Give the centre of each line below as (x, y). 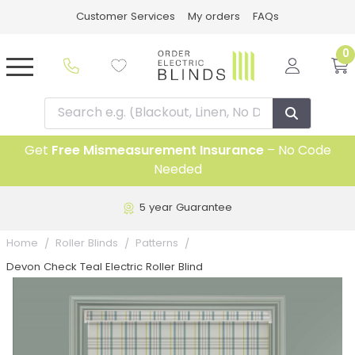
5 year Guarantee (185, 208)
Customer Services (126, 17)
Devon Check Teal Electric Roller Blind (105, 268)
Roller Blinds (87, 244)
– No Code (297, 152)
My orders (214, 17)
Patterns (157, 244)
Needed (177, 171)
